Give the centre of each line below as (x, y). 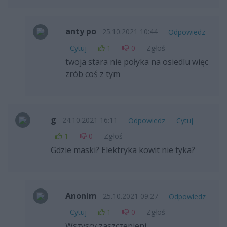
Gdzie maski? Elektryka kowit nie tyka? (123, 150)
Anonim (81, 195)
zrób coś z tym (92, 74)
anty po (81, 31)
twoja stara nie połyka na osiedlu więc (137, 62)
